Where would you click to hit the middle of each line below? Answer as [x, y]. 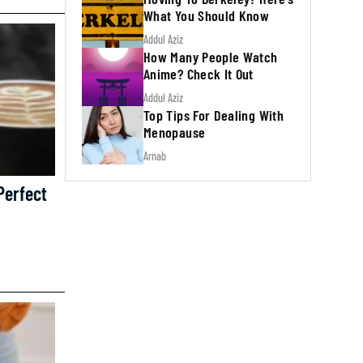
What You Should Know [207, 15]
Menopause [175, 132]
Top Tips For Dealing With [214, 115]
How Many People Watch [211, 56]
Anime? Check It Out [199, 73]
